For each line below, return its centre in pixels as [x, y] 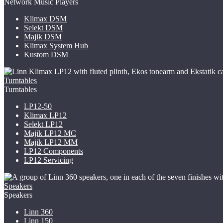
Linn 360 [38, 212]
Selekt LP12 [43, 124]
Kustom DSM [46, 55]
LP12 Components [54, 151]
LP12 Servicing [49, 160]
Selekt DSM [43, 28]
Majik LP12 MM [51, 142]
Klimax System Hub [56, 46]
